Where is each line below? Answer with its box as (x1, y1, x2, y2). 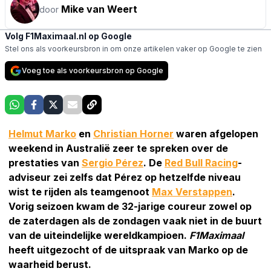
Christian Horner (93, 127, 174, 140)
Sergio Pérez (82, 156, 143, 169)
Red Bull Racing (165, 156, 238, 169)
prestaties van (8, 156, 82, 169)
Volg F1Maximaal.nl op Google (5, 30, 132, 41)
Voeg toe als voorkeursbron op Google (22, 65, 163, 75)
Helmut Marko (8, 127, 76, 140)
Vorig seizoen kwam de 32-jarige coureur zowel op (8, 200, 252, 212)
